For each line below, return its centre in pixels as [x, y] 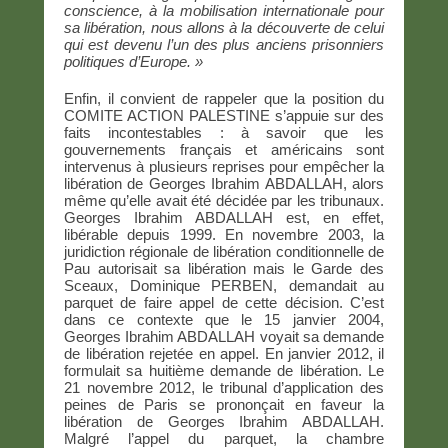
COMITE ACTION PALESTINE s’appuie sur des [224, 115]
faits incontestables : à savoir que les [224, 132]
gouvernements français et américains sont [224, 149]
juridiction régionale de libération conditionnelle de [224, 251]
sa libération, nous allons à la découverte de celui [224, 27]
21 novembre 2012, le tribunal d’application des [224, 387]
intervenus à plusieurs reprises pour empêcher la [224, 166]
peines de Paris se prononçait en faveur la [224, 404]
